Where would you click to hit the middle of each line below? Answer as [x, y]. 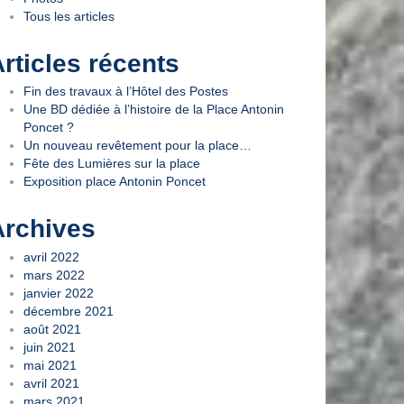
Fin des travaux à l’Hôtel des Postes [126, 92]
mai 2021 [50, 365]
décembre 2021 [69, 311]
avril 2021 [51, 383]
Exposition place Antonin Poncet [115, 182]
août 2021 [52, 329]
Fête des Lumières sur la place [112, 164]
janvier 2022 [59, 293]
